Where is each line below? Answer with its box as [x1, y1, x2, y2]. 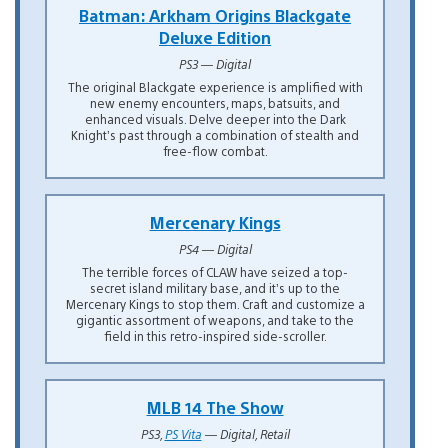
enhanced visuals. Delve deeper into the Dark [84, 110, 346, 127]
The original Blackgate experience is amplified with [67, 78, 363, 95]
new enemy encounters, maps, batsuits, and [90, 94, 340, 111]
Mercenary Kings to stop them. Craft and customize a [65, 295, 365, 312]
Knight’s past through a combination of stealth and [71, 126, 359, 143]
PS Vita [164, 425, 202, 442]
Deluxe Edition [159, 26, 271, 48]
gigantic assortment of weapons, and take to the [76, 311, 354, 328]
